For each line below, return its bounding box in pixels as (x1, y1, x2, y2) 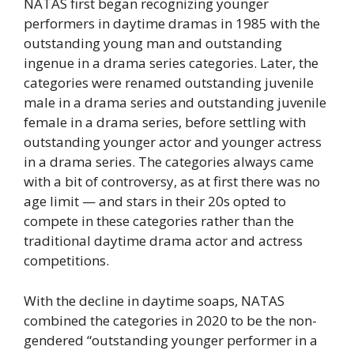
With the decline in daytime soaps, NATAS (24, 291, 284, 310)
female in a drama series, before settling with (24, 113, 306, 132)
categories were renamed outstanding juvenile (24, 73, 314, 92)
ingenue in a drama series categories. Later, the (24, 54, 318, 73)
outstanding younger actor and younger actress (24, 133, 322, 152)
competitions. (24, 251, 109, 270)
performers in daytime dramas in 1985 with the (24, 14, 320, 33)
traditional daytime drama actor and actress (24, 232, 303, 250)
